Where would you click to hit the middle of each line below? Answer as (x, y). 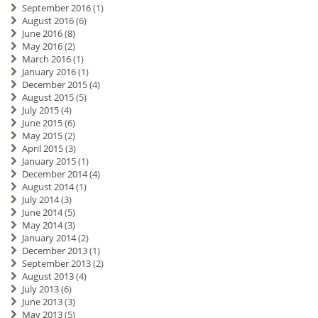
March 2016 (46, 59)
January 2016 (49, 72)
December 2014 (54, 174)
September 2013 (56, 264)
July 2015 (40, 110)
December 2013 (54, 251)
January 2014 (49, 238)
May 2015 (42, 136)
